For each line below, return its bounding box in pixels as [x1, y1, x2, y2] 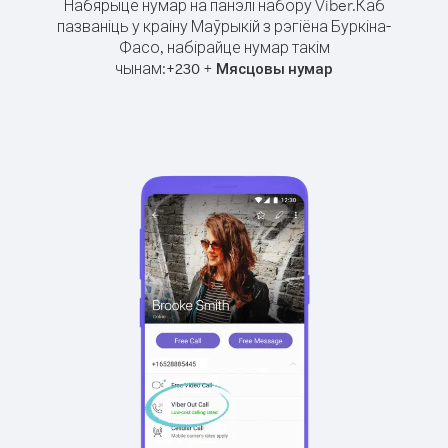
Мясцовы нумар [216, 59, 333, 78]
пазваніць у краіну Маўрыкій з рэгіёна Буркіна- [57, 16, 391, 36]
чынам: [115, 58, 166, 78]
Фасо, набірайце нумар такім [118, 37, 330, 57]
